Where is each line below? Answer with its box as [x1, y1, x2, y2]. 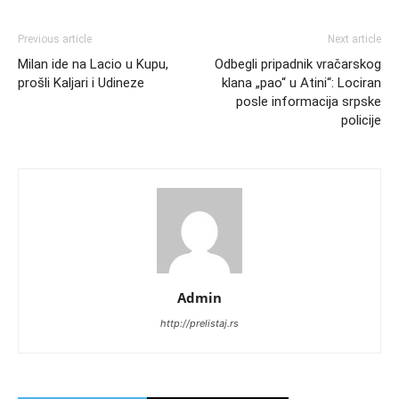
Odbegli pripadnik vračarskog [215, 56, 381, 73]
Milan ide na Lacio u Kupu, [18, 56, 168, 73]
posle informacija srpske [236, 94, 381, 110]
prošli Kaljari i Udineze [18, 75, 144, 92]
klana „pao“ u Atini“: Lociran [222, 75, 381, 92]
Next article [328, 33, 381, 46]
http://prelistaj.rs [160, 317, 239, 330]
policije [341, 112, 381, 129]
